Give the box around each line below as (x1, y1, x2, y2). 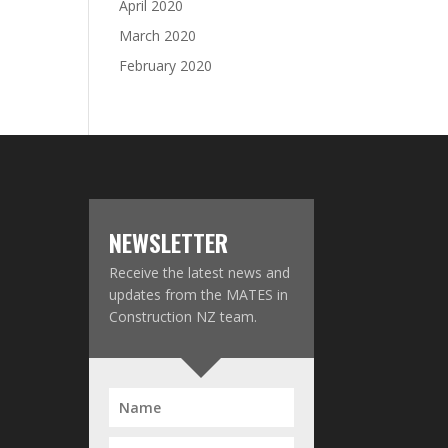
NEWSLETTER (109, 224, 229, 261)
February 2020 (119, 55, 213, 75)
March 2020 (119, 25, 197, 45)
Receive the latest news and (109, 263, 291, 283)
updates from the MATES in (109, 285, 289, 305)
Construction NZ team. (109, 307, 258, 327)
